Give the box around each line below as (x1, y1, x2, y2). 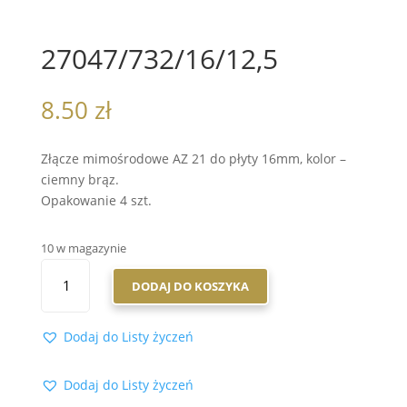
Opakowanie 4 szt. (40, 192, 152, 210)
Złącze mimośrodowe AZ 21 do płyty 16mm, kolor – (40, 150, 346, 168)
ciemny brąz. (40, 171, 119, 189)
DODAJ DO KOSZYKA (131, 277, 249, 294)
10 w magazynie (40, 240, 126, 257)
